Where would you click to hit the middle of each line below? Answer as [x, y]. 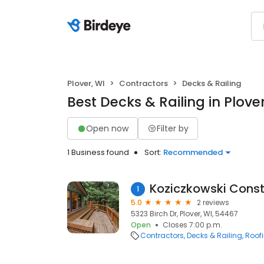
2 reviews [213, 202]
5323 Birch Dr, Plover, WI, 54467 [184, 214]
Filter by [173, 128]
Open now [107, 128]
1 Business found [98, 152]
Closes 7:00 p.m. [192, 225]
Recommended [193, 152]
